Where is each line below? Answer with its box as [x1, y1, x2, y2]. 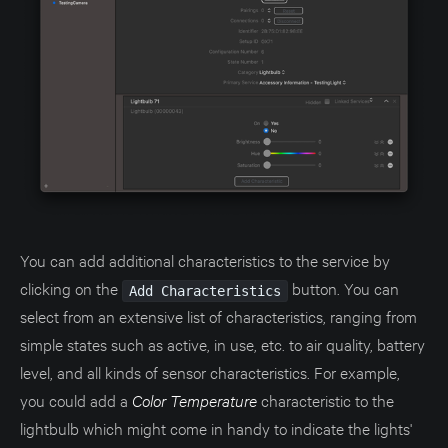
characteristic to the [257, 388, 394, 410]
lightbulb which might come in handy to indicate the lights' [20, 416, 412, 438]
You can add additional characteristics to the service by [20, 248, 390, 270]
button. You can [287, 276, 399, 298]
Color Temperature [132, 388, 257, 411]
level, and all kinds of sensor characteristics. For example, [20, 360, 400, 382]
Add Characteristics [128, 282, 281, 299]
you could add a [20, 388, 132, 410]
